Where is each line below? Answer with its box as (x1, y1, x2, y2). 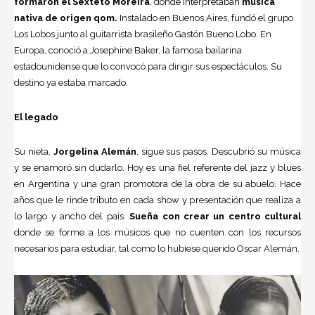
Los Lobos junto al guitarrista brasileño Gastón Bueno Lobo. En (14, 28, 271, 39)
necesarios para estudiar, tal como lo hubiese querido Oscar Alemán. (14, 243, 300, 254)
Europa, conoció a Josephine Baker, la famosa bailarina (14, 44, 242, 56)
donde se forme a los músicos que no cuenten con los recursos (14, 226, 301, 238)
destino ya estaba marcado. (14, 77, 128, 88)
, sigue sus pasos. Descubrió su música (136, 146, 302, 157)
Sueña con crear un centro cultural (129, 210, 302, 221)
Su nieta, (14, 146, 53, 157)
